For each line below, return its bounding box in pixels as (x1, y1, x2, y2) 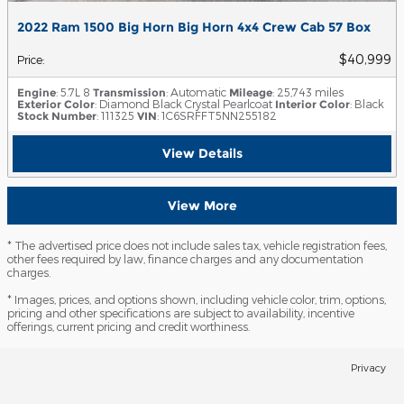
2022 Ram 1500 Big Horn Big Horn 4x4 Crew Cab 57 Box (17, 18, 371, 35)
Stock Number (17, 108, 96, 123)
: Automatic (166, 85, 226, 98)
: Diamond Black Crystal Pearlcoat (95, 96, 272, 110)
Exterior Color (17, 96, 95, 111)
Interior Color (275, 96, 350, 111)
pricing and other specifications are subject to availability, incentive (7, 306, 354, 319)
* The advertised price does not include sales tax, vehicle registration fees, (7, 238, 387, 252)
